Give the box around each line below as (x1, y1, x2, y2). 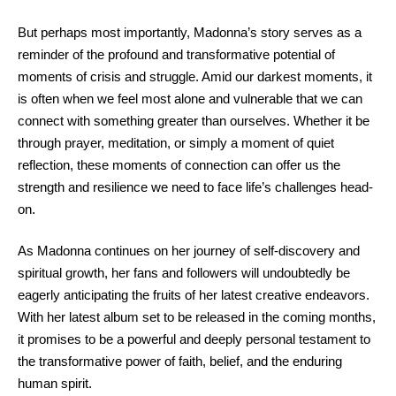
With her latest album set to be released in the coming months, (18, 309, 376, 324)
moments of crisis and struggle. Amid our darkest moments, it (18, 68, 372, 84)
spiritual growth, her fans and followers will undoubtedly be (18, 265, 350, 280)
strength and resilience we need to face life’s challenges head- (18, 179, 373, 194)
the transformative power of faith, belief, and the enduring (18, 354, 342, 369)
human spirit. (18, 376, 92, 391)
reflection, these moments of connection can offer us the (18, 156, 340, 172)
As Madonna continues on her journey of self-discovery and (18, 243, 360, 258)
